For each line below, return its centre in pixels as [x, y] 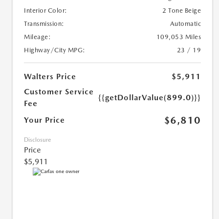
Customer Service [59, 91]
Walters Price [50, 76]
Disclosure [37, 140]
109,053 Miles [179, 37]
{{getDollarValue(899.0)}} [150, 97]
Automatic [186, 23]
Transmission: [44, 23]
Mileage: [37, 37]
